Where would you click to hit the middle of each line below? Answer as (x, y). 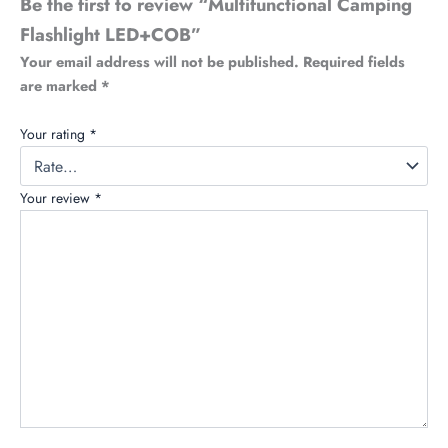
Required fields (354, 62)
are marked (60, 86)
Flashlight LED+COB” (110, 35)
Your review (57, 197)
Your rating (54, 133)
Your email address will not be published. (159, 62)
